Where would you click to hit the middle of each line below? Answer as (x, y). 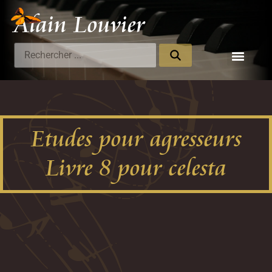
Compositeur (148, 33)
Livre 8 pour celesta (136, 168)
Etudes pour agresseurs (136, 139)
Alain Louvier (80, 25)
